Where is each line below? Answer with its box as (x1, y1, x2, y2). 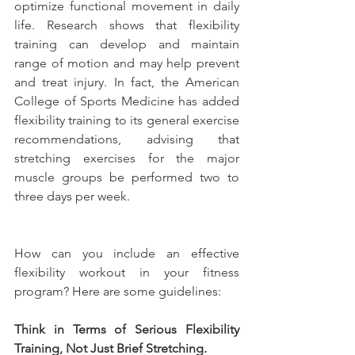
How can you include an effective (14, 245, 239, 261)
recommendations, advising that (14, 131, 239, 147)
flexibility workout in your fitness (14, 264, 239, 280)
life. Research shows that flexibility (14, 17, 239, 32)
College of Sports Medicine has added (14, 93, 239, 109)
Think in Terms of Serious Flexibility (14, 321, 239, 337)
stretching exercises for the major (14, 150, 239, 166)
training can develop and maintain (14, 36, 239, 52)
